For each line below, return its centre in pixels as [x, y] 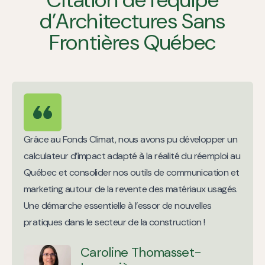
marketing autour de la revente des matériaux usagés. [131, 189]
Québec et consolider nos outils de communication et [132, 173]
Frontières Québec [132, 43]
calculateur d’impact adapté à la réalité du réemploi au [132, 156]
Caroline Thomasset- [141, 253]
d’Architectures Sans [132, 21]
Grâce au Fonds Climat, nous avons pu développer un [130, 140]
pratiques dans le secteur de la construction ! [114, 222]
